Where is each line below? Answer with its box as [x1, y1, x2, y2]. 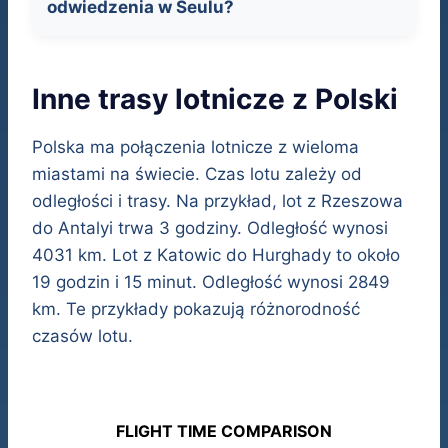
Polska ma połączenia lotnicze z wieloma [32, 137, 359, 158]
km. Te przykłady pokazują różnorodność [32, 299, 360, 320]
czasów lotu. [32, 326, 133, 347]
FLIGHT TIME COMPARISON [116, 421, 332, 442]
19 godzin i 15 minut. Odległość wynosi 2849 [32, 272, 390, 293]
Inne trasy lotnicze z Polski [32, 82, 398, 117]
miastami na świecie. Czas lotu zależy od [32, 164, 362, 185]
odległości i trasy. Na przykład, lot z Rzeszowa [32, 191, 403, 212]
